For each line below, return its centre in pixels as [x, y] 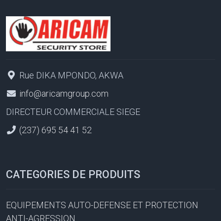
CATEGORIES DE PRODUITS [73, 174]
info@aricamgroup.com [64, 93]
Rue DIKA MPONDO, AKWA [70, 75]
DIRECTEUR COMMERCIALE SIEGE [73, 111]
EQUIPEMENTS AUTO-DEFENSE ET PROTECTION [102, 205]
